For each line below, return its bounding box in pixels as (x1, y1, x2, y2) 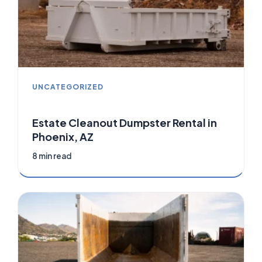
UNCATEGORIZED (32, 82, 104, 92)
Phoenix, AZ (32, 130, 94, 144)
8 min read (32, 151, 71, 161)
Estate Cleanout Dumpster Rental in (32, 116, 217, 130)
